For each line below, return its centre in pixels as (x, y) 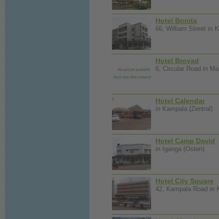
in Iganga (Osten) (180, 149)
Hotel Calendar (180, 100)
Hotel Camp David (186, 141)
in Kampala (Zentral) (184, 109)
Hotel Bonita (176, 20)
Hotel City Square (185, 181)
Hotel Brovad (177, 60)
